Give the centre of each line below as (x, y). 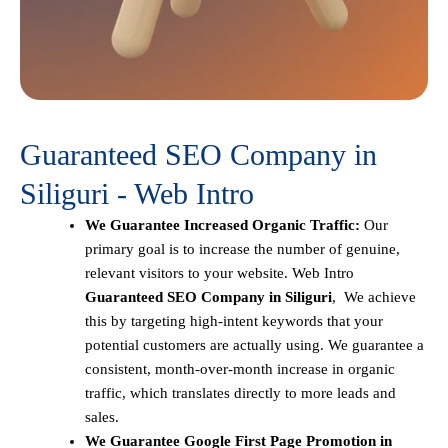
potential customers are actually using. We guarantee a (254, 345)
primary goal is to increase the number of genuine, (242, 249)
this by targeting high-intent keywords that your (234, 321)
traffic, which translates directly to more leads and (240, 393)
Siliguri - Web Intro (137, 194)
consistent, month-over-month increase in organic (240, 369)
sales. (102, 417)
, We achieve (374, 297)
